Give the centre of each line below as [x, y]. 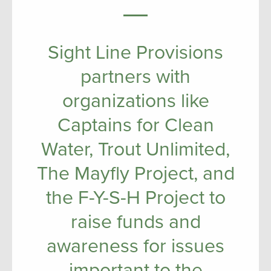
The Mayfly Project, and [135, 174]
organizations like [135, 101]
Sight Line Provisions [135, 53]
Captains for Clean [135, 125]
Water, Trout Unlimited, [135, 149]
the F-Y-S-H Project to [135, 198]
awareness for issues [135, 246]
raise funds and [135, 222]
